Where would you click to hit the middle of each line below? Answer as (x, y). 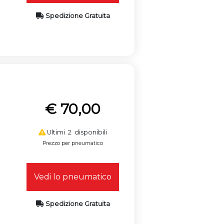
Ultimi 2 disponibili (76, 132)
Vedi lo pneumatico (73, 177)
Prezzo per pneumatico (73, 143)
